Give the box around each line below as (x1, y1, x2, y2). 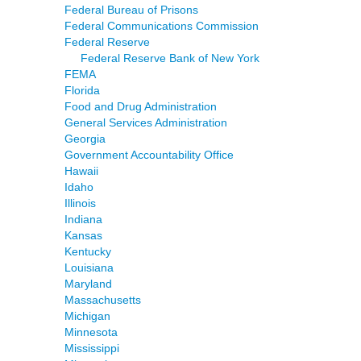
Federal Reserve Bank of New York (81, 51, 259, 64)
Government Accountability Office (64, 147, 234, 161)
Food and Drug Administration (64, 99, 217, 113)
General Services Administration (64, 115, 227, 129)
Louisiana (64, 260, 114, 274)
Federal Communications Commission (64, 19, 259, 32)
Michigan (64, 309, 110, 322)
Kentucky (64, 244, 111, 258)
